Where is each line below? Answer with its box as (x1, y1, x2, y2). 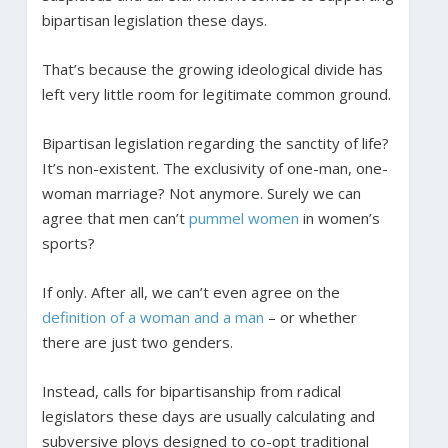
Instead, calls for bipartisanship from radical (41, 380, 341, 401)
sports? (41, 232, 95, 253)
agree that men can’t (41, 207, 189, 228)
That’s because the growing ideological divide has (41, 58, 383, 79)
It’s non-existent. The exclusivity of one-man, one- (41, 157, 388, 178)
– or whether (267, 306, 357, 327)
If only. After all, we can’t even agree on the (41, 281, 340, 302)
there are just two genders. (41, 331, 233, 352)
